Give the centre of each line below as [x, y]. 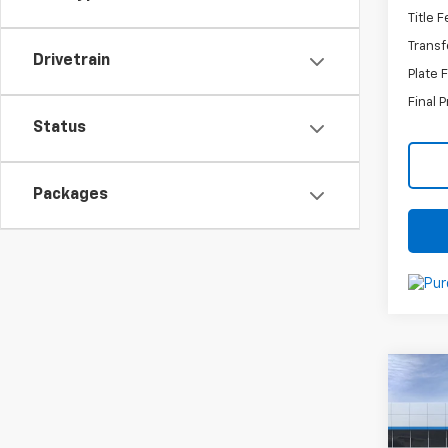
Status [59, 128]
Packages [70, 195]
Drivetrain [71, 61]
